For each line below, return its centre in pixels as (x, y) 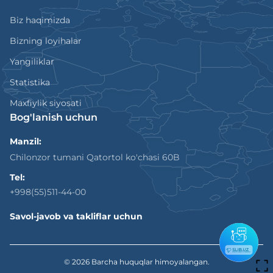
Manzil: (26, 141)
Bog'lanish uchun (54, 117)
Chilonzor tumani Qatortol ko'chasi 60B (95, 157)
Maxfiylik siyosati (46, 103)
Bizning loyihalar (46, 41)
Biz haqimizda (40, 20)
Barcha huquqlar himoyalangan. (150, 262)
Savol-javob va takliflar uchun (76, 216)
